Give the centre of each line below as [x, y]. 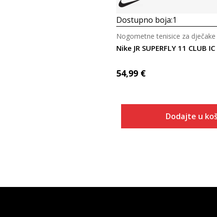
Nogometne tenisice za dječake [166, 36]
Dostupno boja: [144, 20]
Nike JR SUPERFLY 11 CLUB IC [165, 48]
